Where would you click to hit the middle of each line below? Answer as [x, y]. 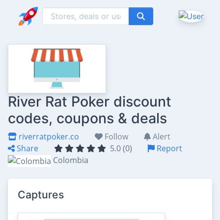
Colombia [71, 160]
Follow [115, 137]
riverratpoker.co [48, 137]
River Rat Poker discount [90, 101]
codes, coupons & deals [87, 118]
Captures [41, 194]
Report [168, 148]
